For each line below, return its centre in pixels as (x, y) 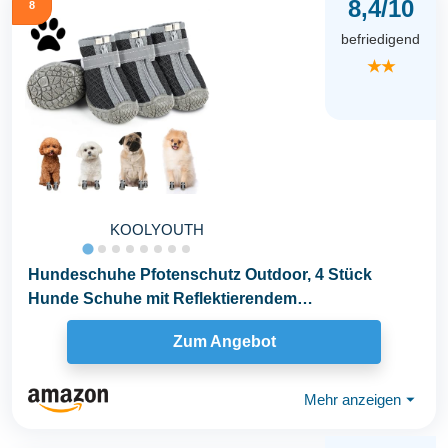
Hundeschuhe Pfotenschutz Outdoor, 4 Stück (200, 274)
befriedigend (380, 39)
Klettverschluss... (93, 322)
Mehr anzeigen (352, 400)
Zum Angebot (224, 342)
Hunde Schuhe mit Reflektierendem (162, 298)
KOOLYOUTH (156, 229)
